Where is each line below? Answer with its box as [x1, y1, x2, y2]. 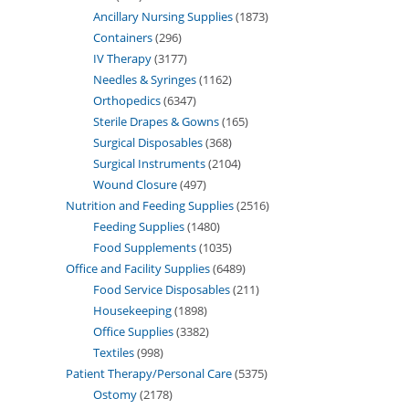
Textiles [93, 343, 134, 361]
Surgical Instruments [93, 154, 205, 172]
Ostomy [93, 385, 137, 403]
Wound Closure [93, 175, 177, 193]
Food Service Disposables [93, 280, 230, 298]
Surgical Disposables [93, 133, 203, 151]
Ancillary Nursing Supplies [93, 7, 233, 25]
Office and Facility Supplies [66, 259, 210, 277]
